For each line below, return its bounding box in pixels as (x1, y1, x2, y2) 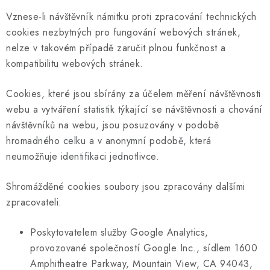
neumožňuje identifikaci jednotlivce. (6, 149, 159, 163)
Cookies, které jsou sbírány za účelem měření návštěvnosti (6, 86, 261, 101)
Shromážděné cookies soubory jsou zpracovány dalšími (6, 179, 245, 193)
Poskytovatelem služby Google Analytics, (30, 225, 209, 239)
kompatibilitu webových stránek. (6, 56, 143, 71)
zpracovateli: (6, 195, 62, 209)
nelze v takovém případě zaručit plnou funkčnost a (6, 40, 226, 55)
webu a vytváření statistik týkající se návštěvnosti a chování (6, 102, 263, 116)
